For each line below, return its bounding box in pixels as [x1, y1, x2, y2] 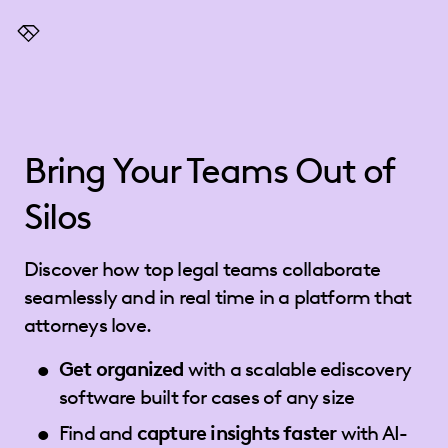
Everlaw [15, 34, 74, 53]
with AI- [336, 421, 408, 445]
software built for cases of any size [59, 385, 355, 409]
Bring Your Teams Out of [24, 148, 394, 192]
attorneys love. [24, 313, 151, 337]
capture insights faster [136, 421, 337, 445]
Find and [59, 421, 137, 445]
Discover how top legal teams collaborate [24, 257, 381, 281]
